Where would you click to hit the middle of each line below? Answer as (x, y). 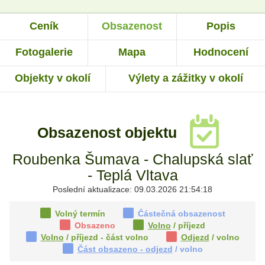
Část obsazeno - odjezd (125, 249)
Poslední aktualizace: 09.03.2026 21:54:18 (132, 189)
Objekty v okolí (53, 78)
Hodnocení (221, 52)
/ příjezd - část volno (106, 237)
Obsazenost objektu (109, 133)
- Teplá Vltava (132, 175)
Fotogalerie (44, 52)
